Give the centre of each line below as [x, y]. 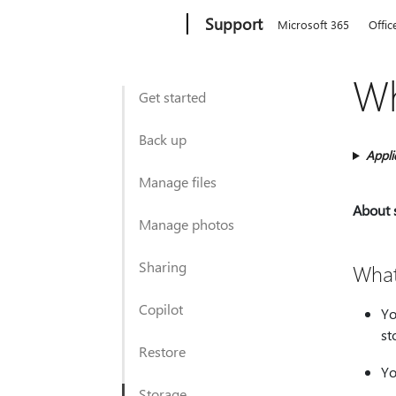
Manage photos [187, 224]
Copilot [161, 309]
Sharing [163, 267]
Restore [162, 351]
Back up [163, 139]
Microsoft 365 [314, 24]
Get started [172, 97]
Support [234, 24]
